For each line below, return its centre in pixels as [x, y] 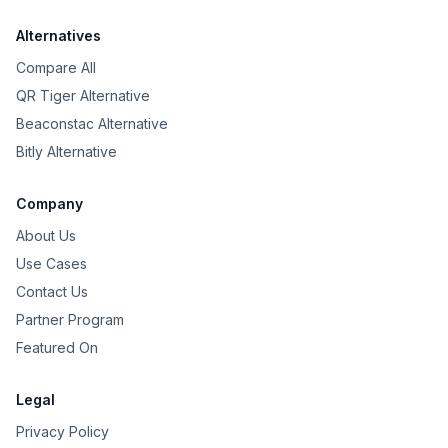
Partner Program [70, 319]
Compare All [56, 67]
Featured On [57, 347]
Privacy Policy [62, 431]
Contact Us [52, 291]
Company [49, 203]
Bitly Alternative [66, 151]
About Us [46, 235]
